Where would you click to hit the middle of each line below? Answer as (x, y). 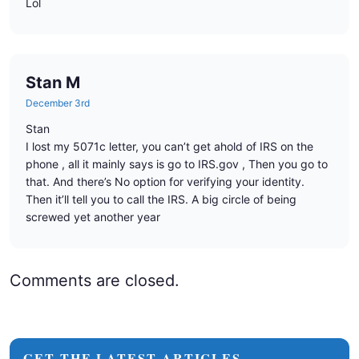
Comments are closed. (95, 281)
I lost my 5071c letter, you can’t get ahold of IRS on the (169, 147)
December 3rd (58, 103)
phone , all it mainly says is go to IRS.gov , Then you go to (177, 164)
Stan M (53, 83)
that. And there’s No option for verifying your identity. (165, 182)
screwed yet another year (93, 217)
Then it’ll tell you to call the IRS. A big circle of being (161, 200)
